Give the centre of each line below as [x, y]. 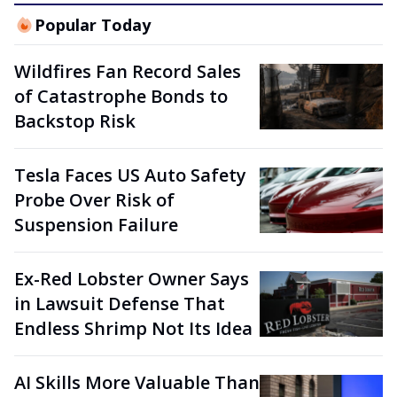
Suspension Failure [96, 224]
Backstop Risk [75, 121]
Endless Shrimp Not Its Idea [133, 328]
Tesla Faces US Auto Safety [130, 175]
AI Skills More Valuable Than [137, 382]
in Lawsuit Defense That [120, 303]
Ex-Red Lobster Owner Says [132, 278]
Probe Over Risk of [94, 199]
